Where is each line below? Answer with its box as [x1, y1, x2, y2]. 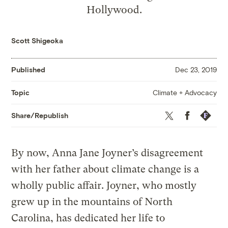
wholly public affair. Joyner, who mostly [11, 180, 197, 192]
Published [11, 65, 46, 74]
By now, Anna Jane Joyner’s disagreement [11, 147, 204, 159]
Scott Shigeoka [11, 36, 64, 45]
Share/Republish [11, 111, 69, 120]
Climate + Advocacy [152, 88, 217, 97]
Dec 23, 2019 [175, 65, 217, 74]
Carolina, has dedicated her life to [11, 212, 165, 224]
